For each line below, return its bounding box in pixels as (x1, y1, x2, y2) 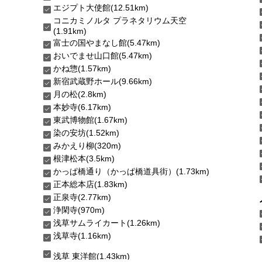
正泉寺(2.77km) (53, 192, 111, 202)
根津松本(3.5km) (53, 153, 115, 163)
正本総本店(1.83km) (53, 179, 127, 189)
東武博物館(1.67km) (53, 115, 127, 125)
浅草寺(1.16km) (53, 230, 111, 240)
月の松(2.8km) (53, 89, 106, 99)
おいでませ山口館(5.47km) (53, 50, 152, 60)
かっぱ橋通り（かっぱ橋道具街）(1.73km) (53, 166, 209, 176)
